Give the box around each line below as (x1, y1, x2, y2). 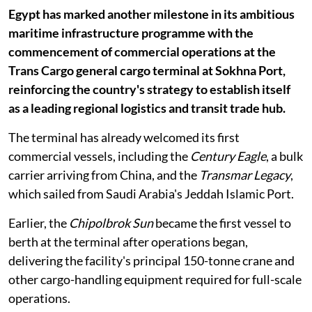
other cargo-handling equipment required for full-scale (8, 272, 302, 288)
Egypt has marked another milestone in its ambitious (8, 6, 295, 22)
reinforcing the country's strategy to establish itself (8, 81, 290, 97)
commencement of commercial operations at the (8, 44, 276, 60)
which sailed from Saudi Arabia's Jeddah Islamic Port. (8, 186, 294, 202)
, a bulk (266, 148, 303, 164)
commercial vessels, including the (8, 148, 190, 164)
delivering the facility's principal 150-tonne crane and (8, 253, 295, 269)
